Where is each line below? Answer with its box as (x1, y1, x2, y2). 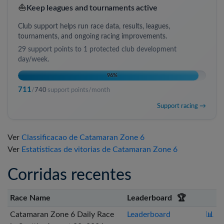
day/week (18, 55, 47, 63)
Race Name (9, 193, 50, 202)
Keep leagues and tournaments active (26, 4, 157, 12)
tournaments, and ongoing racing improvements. (18, 32, 167, 40)
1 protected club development (83, 45, 176, 53)
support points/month (47, 86, 110, 93)
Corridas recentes (7, 166, 131, 183)
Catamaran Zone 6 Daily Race (9, 210, 114, 218)
